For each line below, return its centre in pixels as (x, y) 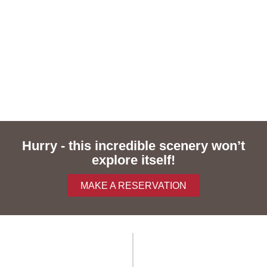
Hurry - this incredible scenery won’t (133, 145)
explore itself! (133, 160)
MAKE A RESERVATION (133, 185)
